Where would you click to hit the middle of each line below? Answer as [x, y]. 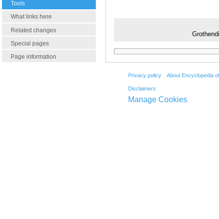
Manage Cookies [157, 100]
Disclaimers [142, 89]
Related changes [33, 30]
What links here [31, 17]
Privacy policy [144, 75]
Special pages [30, 43]
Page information [33, 56]
